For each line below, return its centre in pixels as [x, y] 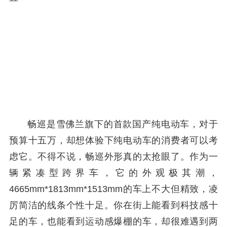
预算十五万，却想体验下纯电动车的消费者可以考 [113, 140]
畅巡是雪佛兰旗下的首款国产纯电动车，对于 [123, 124]
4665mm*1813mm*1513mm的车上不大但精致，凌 [113, 189]
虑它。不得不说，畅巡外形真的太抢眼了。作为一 [113, 157]
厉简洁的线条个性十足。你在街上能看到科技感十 [113, 205]
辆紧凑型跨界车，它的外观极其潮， [113, 173]
